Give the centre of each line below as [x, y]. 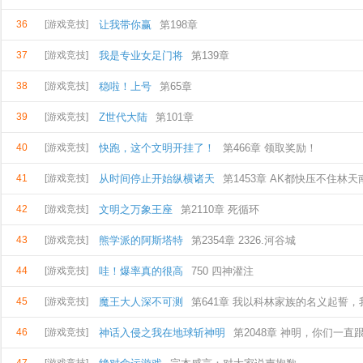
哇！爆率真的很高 [141, 271]
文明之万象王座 [136, 209]
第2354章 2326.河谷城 [243, 240]
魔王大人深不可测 [141, 302]
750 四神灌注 [222, 271]
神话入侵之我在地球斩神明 [162, 333]
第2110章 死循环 [220, 209]
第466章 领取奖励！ [270, 148]
